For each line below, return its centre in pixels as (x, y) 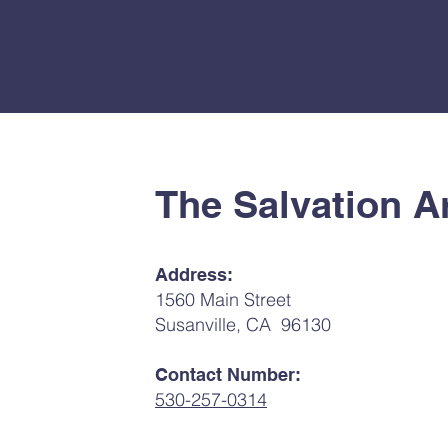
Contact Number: (228, 374)
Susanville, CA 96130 (243, 324)
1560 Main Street (223, 299)
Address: (194, 274)
